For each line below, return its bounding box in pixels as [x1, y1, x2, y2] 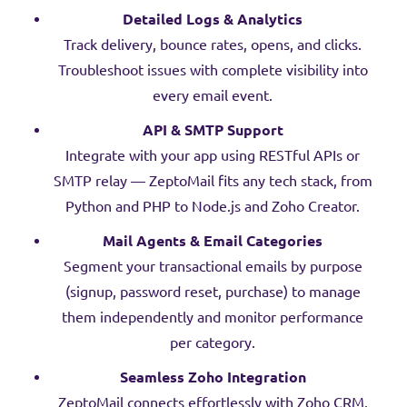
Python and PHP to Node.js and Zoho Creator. [65, 198, 360, 214]
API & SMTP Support [142, 122, 283, 138]
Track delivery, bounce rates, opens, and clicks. [64, 36, 362, 53]
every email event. [153, 87, 273, 104]
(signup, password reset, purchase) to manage [65, 283, 361, 300]
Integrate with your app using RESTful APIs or [65, 147, 360, 164]
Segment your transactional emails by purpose [63, 258, 362, 274]
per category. [170, 334, 255, 351]
